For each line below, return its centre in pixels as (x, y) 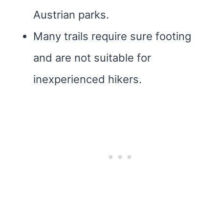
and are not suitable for (92, 58)
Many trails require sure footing (112, 36)
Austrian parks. (71, 15)
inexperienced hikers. (88, 79)
